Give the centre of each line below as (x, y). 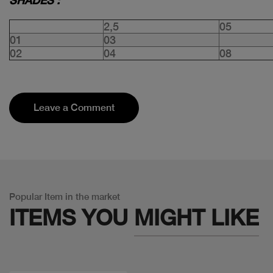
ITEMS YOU (72, 217)
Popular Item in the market (65, 196)
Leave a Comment (74, 107)
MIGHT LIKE (197, 217)
